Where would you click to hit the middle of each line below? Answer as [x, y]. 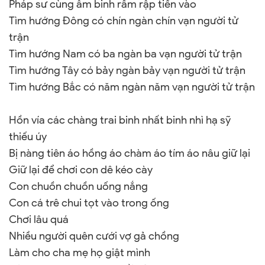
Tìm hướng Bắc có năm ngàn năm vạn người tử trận [132, 87]
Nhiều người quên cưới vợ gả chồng [94, 236]
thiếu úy [28, 137]
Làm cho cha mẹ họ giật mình [80, 253]
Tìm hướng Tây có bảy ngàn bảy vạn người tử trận [127, 70]
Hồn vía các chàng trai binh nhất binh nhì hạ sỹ [120, 120]
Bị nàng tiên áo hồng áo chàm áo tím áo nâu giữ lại [130, 153]
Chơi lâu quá [39, 219]
